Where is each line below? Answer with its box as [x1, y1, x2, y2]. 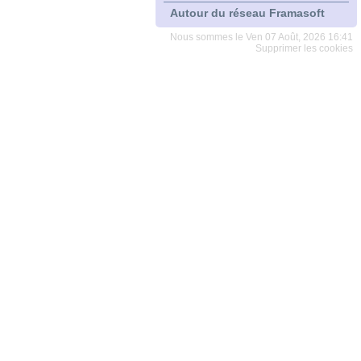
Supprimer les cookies [255, 44, 353, 53]
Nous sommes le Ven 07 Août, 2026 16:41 [170, 32, 353, 42]
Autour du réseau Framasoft [170, 6, 325, 19]
